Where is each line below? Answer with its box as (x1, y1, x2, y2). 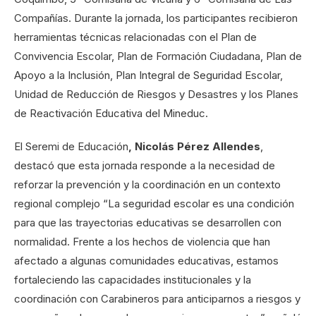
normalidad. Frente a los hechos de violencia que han (14, 235, 270, 249)
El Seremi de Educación (14, 140, 128, 154)
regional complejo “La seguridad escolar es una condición (14, 197, 294, 211)
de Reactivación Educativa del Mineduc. (14, 107, 208, 121)
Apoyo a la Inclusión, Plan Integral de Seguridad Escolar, (14, 68, 283, 83)
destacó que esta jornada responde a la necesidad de (14, 159, 275, 173)
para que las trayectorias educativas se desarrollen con (14, 216, 281, 230)
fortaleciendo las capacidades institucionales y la (14, 273, 251, 287)
